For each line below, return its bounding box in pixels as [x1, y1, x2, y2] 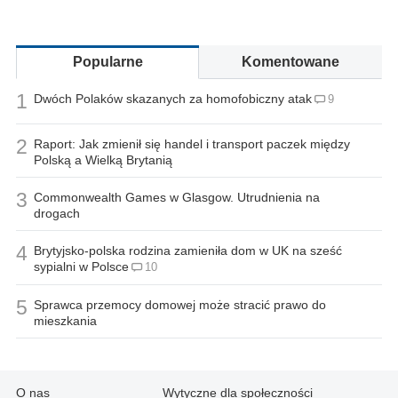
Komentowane [242, 53, 339, 69]
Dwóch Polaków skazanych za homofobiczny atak [34, 91, 312, 106]
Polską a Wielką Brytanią [34, 152, 172, 167]
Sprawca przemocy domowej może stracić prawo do [34, 297, 326, 312]
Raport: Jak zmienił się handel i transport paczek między [34, 136, 350, 151]
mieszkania [34, 313, 97, 328]
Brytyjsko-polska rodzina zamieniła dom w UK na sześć [34, 243, 342, 258]
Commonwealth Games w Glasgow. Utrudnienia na [34, 189, 320, 204]
